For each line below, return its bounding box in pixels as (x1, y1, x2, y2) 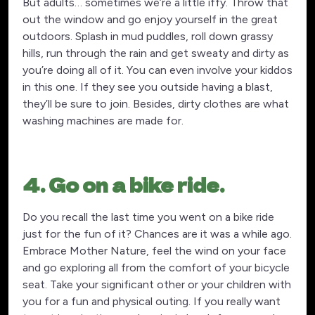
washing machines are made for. (22, 114, 184, 128)
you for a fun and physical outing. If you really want (22, 295, 281, 309)
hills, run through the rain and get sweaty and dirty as (22, 46, 289, 60)
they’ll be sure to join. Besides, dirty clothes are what (22, 97, 289, 111)
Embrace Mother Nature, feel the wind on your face (22, 244, 286, 258)
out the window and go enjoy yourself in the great (22, 13, 278, 27)
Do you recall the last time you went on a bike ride (22, 210, 274, 224)
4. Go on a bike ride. (22, 172, 224, 198)
